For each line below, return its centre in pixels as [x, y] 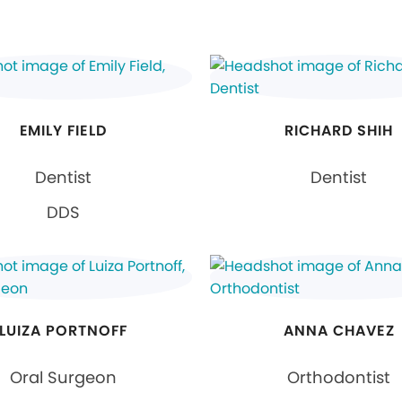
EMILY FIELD [63, 130]
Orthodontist [339, 377]
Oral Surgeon [63, 377]
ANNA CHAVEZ [339, 330]
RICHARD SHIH [339, 130]
